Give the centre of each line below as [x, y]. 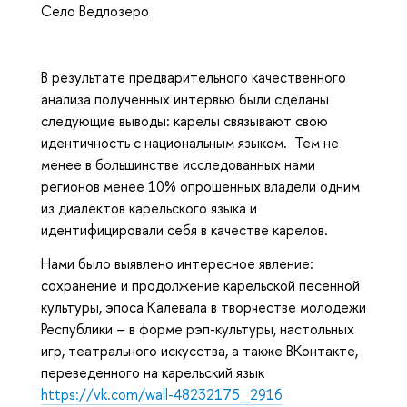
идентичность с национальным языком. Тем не [190, 143]
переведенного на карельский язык [153, 373]
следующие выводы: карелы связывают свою [184, 121]
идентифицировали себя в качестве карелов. [184, 230]
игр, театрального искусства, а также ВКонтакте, [199, 351]
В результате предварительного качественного [194, 78]
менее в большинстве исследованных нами [178, 165]
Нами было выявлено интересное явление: [177, 264]
